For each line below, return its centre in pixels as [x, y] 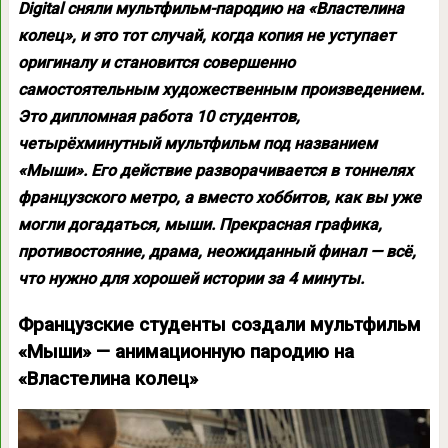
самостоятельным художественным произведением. [220, 89]
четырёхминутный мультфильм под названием [197, 143]
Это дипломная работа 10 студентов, [158, 116]
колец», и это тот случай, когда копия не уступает [206, 35]
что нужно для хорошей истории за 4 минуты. [190, 278]
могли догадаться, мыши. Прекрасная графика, [199, 224]
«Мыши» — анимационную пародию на [185, 352]
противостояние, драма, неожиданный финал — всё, [216, 251]
